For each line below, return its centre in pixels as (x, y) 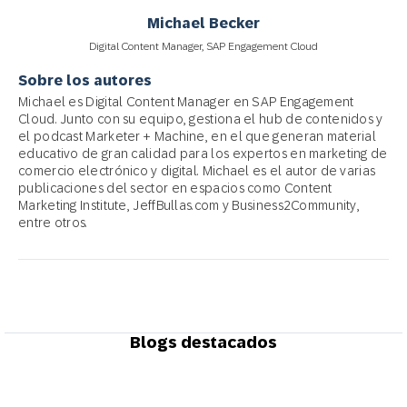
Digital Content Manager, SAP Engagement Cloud (203, 46)
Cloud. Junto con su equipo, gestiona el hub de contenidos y (201, 119)
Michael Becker (203, 23)
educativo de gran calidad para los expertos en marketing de (203, 153)
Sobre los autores (85, 80)
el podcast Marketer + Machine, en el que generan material (198, 136)
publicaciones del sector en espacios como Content (175, 188)
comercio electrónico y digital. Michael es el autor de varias (197, 170)
